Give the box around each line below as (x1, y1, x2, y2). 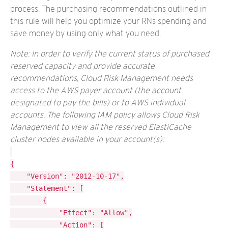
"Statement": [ (10, 184, 26, 192)
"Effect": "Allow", (10, 209, 59, 217)
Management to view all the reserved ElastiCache (10, 122, 191, 132)
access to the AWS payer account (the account (10, 85, 181, 95)
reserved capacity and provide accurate (10, 61, 155, 71)
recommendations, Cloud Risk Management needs (10, 73, 193, 83)
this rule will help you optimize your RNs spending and (10, 16, 207, 26)
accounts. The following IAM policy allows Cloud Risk (10, 110, 199, 120)
